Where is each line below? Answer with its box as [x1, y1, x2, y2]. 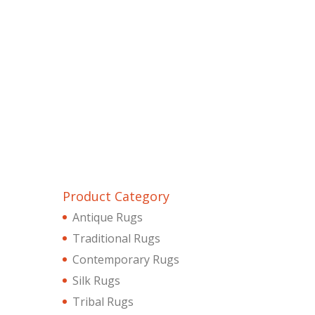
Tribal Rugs [72, 293, 134, 309]
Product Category [63, 187, 170, 205]
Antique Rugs [72, 209, 143, 225]
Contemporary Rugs [72, 251, 180, 267]
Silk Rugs [72, 272, 121, 288]
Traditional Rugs [72, 230, 161, 246]
